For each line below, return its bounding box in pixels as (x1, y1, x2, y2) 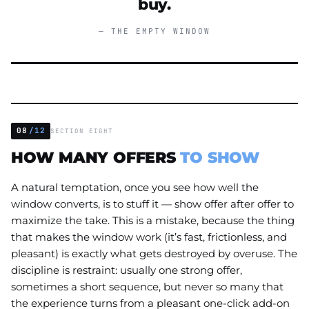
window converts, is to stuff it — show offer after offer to (11, 197, 294, 210)
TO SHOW (180, 147, 260, 167)
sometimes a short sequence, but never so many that (11, 279, 283, 293)
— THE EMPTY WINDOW (99, 26, 210, 37)
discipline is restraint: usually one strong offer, (11, 263, 242, 277)
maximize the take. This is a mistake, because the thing (11, 213, 295, 227)
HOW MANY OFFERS (11, 147, 181, 167)
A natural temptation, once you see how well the (11, 180, 259, 194)
